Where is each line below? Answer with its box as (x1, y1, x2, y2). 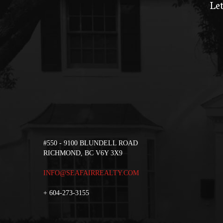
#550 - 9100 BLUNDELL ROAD (43, 139, 138, 147)
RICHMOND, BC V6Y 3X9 (43, 149, 122, 157)
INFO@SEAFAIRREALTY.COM (43, 169, 139, 177)
